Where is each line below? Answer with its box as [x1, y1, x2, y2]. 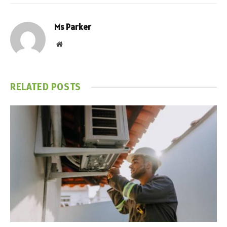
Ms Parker [54, 21, 91, 33]
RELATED [10, 81, 51, 93]
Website [62, 40, 85, 48]
